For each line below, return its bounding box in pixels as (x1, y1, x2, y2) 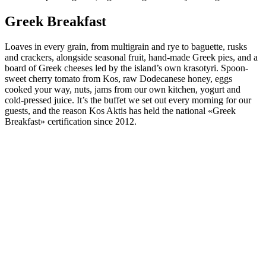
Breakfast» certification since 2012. (5, 116, 137, 126)
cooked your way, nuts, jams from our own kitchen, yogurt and (5, 84, 240, 94)
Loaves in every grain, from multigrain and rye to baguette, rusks (5, 41, 247, 52)
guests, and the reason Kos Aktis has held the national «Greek (5, 105, 236, 116)
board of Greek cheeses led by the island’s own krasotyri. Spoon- (5, 62, 248, 73)
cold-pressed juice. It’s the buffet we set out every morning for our (5, 94, 251, 105)
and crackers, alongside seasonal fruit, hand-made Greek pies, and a (5, 52, 258, 62)
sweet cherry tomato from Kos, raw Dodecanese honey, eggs (5, 73, 232, 84)
